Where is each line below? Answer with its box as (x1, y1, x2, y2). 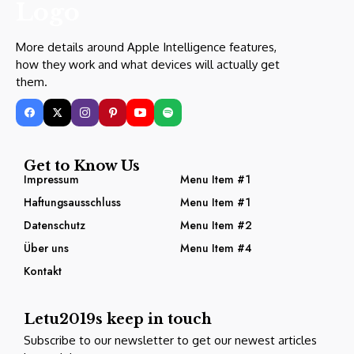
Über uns (24, 240, 69, 257)
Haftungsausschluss (24, 194, 121, 211)
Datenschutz (24, 217, 85, 234)
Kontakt (24, 263, 62, 280)
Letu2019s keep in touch (24, 311, 212, 329)
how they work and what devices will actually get (16, 57, 280, 73)
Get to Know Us (24, 157, 140, 175)
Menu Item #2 (179, 217, 252, 234)
